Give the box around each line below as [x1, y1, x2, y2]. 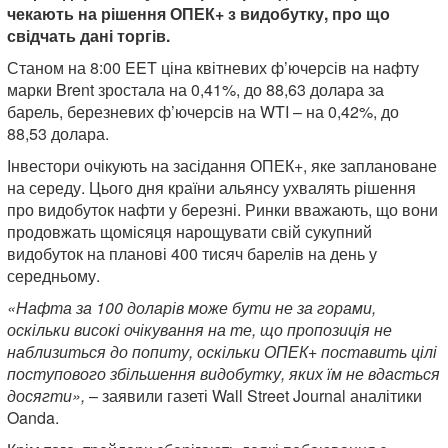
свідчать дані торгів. [7, 23, 170, 47]
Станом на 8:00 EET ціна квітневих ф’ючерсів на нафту [7, 55, 419, 79]
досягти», [7, 383, 89, 407]
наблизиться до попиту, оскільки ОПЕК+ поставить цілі [7, 339, 437, 363]
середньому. [7, 263, 100, 287]
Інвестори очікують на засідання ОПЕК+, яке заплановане [7, 153, 437, 177]
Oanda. [7, 405, 59, 429]
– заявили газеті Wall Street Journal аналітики [89, 383, 422, 407]
